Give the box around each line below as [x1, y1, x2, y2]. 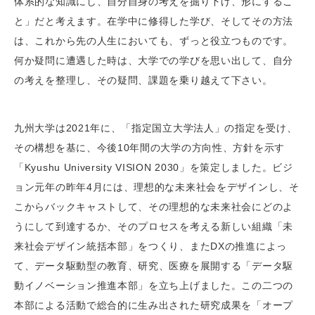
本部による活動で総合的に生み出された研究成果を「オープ [14, 300, 293, 311]
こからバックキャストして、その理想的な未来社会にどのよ [14, 201, 293, 212]
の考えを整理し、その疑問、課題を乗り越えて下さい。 [14, 75, 273, 86]
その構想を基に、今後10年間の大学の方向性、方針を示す [14, 142, 285, 153]
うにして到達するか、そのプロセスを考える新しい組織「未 [14, 221, 293, 232]
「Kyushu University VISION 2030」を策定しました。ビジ [14, 162, 293, 173]
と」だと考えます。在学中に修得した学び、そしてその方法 [14, 15, 293, 27]
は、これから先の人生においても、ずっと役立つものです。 [14, 35, 293, 46]
